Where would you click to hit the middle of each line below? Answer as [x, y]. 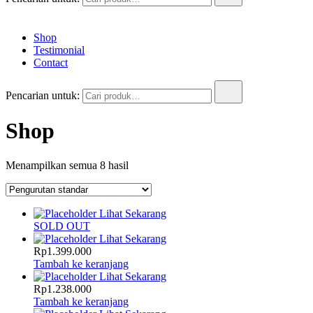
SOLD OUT [62, 226]
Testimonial [59, 50]
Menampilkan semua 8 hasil [67, 165]
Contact [51, 63]
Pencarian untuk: [43, 95]
